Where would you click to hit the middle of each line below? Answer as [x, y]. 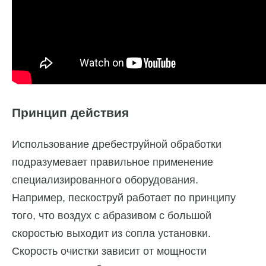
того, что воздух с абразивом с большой [112, 216]
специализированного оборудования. [105, 180]
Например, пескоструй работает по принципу [124, 198]
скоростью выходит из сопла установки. [111, 234]
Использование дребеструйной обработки [117, 145]
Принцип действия [70, 113]
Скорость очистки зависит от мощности [109, 251]
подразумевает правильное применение [113, 162]
